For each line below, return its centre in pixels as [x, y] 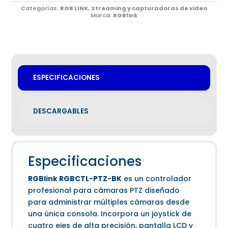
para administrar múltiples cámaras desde [109, 202]
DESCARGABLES [61, 111]
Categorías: [40, 8]
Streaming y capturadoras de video [149, 8]
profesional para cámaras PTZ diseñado [104, 191]
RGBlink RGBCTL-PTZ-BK [75, 179]
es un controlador [157, 179]
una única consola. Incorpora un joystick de [110, 214]
